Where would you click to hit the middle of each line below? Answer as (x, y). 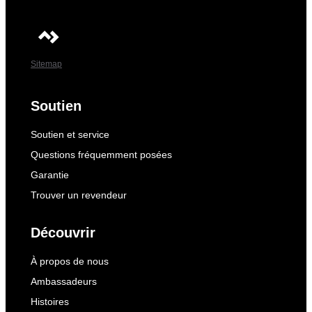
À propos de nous (70, 261)
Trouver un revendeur (79, 195)
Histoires (50, 301)
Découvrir (63, 232)
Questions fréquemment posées (101, 154)
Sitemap (46, 64)
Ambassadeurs (64, 281)
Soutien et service (70, 134)
